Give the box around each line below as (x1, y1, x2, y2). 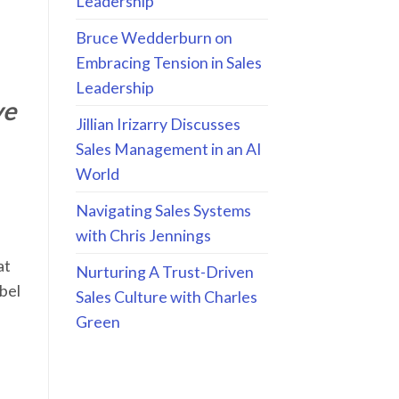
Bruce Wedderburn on (75, 28, 232, 48)
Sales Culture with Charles (75, 287, 257, 307)
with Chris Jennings (75, 225, 211, 246)
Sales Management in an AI (75, 139, 262, 159)
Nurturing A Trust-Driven (75, 262, 254, 282)
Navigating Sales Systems (75, 200, 251, 221)
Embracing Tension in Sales (75, 53, 262, 73)
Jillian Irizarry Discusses (75, 114, 240, 134)
